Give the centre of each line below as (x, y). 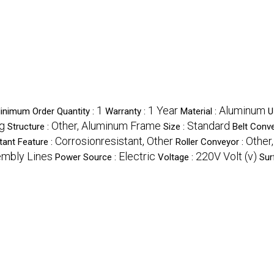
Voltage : (177, 157)
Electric (137, 156)
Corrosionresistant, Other (114, 141)
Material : (200, 111)
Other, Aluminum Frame (106, 126)
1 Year (163, 110)
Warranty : (127, 111)
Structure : (29, 127)
